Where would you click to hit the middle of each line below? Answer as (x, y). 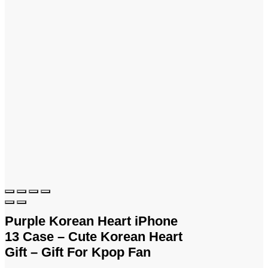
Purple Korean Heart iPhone (91, 221)
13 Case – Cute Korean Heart (94, 236)
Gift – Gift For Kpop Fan (78, 252)
